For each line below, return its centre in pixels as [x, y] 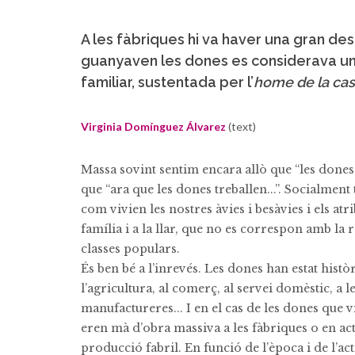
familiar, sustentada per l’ [167, 82]
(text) [241, 126]
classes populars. [130, 249]
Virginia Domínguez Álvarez [153, 126]
